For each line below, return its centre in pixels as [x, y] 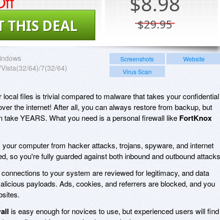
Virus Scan [137, 71]
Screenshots [137, 58]
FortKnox [195, 118]
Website [194, 58]
